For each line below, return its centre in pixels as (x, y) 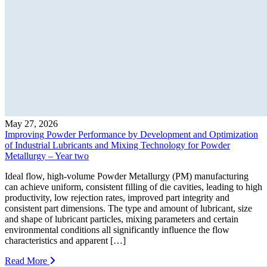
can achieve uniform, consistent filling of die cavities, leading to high (133, 187)
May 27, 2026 (31, 123)
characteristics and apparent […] (65, 240)
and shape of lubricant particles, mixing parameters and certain (122, 219)
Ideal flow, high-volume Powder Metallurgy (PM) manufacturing (127, 176)
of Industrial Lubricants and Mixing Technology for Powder (117, 145)
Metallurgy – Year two (47, 156)
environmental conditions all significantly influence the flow (117, 229)
